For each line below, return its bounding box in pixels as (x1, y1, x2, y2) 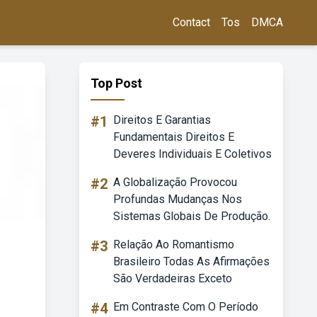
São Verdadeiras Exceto (113, 272, 232, 285)
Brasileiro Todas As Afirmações (113, 255, 270, 268)
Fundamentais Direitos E (113, 130, 234, 144)
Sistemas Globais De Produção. (113, 209, 270, 223)
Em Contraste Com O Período (113, 300, 258, 313)
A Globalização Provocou (113, 175, 237, 189)
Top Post (91, 76, 142, 91)
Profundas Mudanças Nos (113, 192, 242, 206)
